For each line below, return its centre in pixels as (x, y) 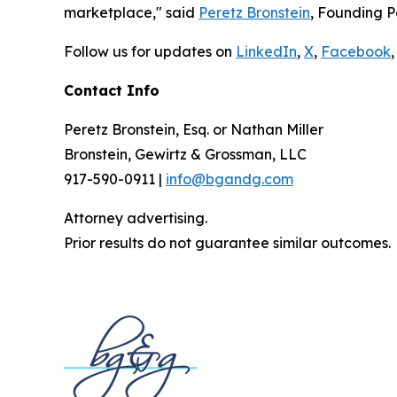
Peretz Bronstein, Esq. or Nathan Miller (194, 130)
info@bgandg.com (230, 179)
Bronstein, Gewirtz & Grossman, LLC (185, 155)
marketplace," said (131, 13)
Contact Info (112, 91)
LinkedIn (266, 52)
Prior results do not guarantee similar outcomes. (227, 243)
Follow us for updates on (150, 52)
